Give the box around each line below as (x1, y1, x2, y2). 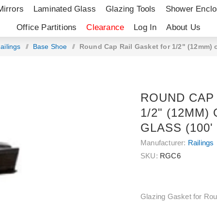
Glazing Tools (106, 4, 156, 14)
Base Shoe (32, 43, 67, 50)
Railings (187, 139, 214, 147)
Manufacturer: (140, 139, 186, 147)
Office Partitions (16, 23, 77, 32)
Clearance (86, 23, 124, 32)
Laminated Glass (33, 4, 96, 14)
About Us (166, 23, 201, 32)
